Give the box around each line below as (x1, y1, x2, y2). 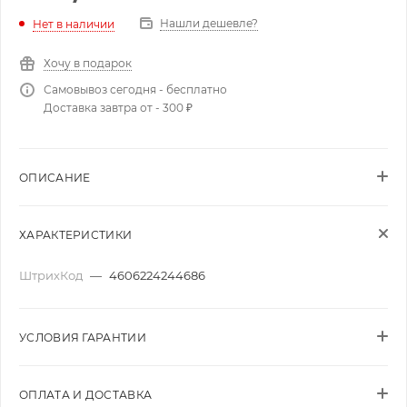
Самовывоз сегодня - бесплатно (44, 83, 227, 96)
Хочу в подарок (44, 56, 132, 70)
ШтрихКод (19, 268, 85, 283)
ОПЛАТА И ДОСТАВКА (19, 388, 153, 402)
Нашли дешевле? (160, 16, 258, 30)
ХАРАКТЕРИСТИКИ (19, 228, 133, 242)
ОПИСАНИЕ (19, 171, 91, 184)
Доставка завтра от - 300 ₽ (44, 101, 193, 114)
